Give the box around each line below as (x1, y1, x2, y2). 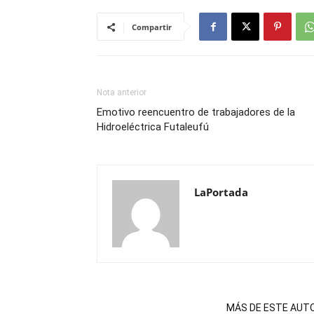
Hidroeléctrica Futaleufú (97, 121, 209, 133)
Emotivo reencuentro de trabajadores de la (97, 106, 295, 118)
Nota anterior (97, 88, 146, 97)
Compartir (132, 22, 172, 32)
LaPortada (194, 185, 248, 199)
